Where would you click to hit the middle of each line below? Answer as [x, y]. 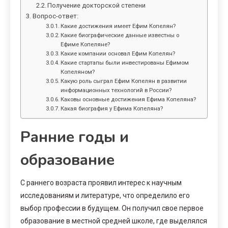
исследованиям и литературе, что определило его [105, 195]
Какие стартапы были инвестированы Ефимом [125, 62]
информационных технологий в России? [116, 90]
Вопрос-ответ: [55, 16]
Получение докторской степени [97, 5]
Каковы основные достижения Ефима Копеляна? [129, 99]
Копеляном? [78, 72]
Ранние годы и [75, 137]
